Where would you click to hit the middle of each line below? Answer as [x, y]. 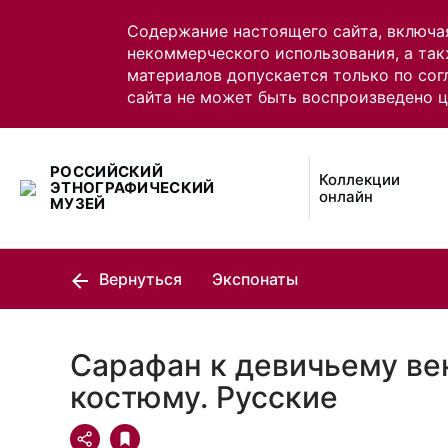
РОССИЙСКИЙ [107, 171]
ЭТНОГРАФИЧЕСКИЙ [132, 187]
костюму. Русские [204, 397]
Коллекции [360, 179]
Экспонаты [255, 279]
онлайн [346, 196]
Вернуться [138, 279]
